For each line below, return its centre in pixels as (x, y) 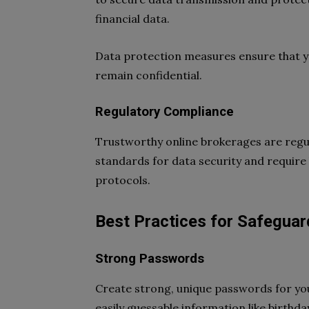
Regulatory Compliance (165, 112)
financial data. (132, 19)
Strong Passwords (150, 259)
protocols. (123, 180)
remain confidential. (149, 75)
